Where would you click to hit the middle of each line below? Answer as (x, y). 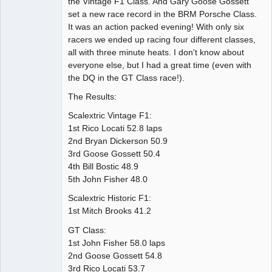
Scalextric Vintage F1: (110, 116)
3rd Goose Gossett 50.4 (114, 154)
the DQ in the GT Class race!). (126, 78)
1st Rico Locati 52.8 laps (115, 128)
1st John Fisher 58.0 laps (117, 243)
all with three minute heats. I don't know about (156, 53)
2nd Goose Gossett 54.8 (115, 255)
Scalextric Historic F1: (110, 198)
